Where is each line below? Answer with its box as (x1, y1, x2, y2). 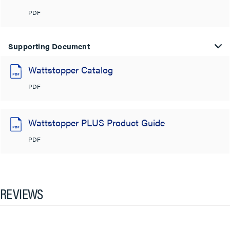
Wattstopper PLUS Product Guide (28, 116, 165, 129)
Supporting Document (8, 40, 90, 51)
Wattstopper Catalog (28, 63, 113, 76)
